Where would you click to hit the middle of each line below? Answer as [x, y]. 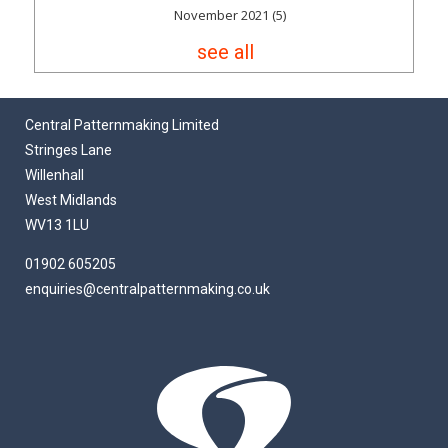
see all [225, 51]
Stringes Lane [68, 149]
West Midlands [71, 199]
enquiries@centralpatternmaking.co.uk [147, 288]
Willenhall [54, 174]
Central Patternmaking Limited [122, 124]
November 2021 [223, 14]
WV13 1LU [57, 224]
